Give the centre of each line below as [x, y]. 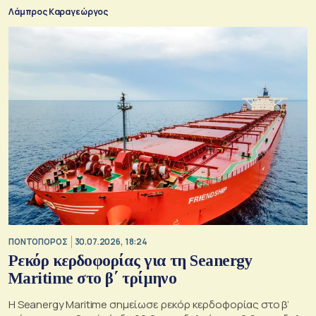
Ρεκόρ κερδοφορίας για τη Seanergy [130, 260]
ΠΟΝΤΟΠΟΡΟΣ [38, 242]
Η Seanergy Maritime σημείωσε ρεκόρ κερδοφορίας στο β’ [149, 304]
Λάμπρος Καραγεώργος [59, 11]
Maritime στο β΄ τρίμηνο [93, 278]
